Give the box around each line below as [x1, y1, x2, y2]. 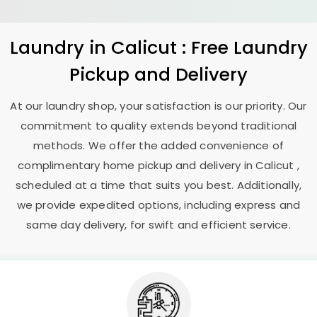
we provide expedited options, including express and [16, 197, 301, 212]
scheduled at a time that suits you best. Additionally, [15, 178, 302, 192]
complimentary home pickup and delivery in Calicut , [18, 158, 299, 173]
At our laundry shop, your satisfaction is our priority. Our [10, 98, 307, 113]
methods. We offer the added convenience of [33, 138, 284, 153]
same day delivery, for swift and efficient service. [26, 217, 291, 232]
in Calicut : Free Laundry [88, 35, 308, 60]
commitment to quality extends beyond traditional [20, 118, 297, 133]
